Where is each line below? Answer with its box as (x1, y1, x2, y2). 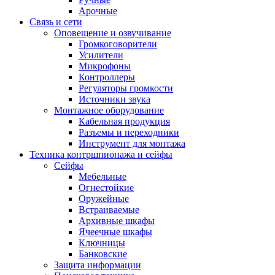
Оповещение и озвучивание (54, 28, 171, 38)
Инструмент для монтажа (79, 138, 185, 149)
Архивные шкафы (79, 215, 155, 226)
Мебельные (79, 171, 126, 182)
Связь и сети (29, 17, 82, 27)
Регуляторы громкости (79, 83, 173, 93)
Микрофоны (79, 61, 131, 71)
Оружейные (79, 193, 129, 204)
